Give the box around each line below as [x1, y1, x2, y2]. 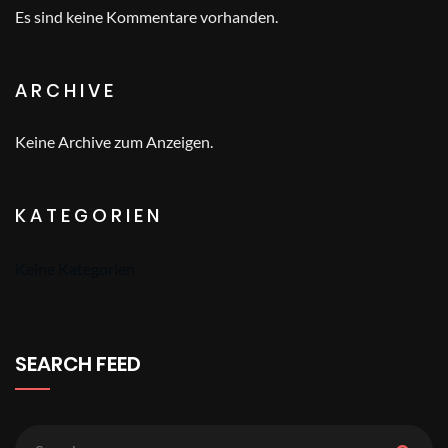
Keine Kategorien [15, 259, 135, 278]
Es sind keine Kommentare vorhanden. [15, 7, 278, 26]
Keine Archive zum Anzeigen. [15, 132, 213, 151]
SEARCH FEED [15, 350, 141, 378]
